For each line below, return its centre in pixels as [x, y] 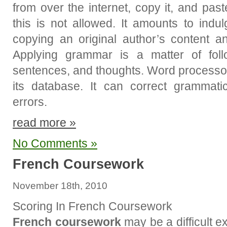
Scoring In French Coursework [92, 206]
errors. [30, 102]
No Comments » [55, 143]
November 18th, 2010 [60, 186]
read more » [44, 123]
